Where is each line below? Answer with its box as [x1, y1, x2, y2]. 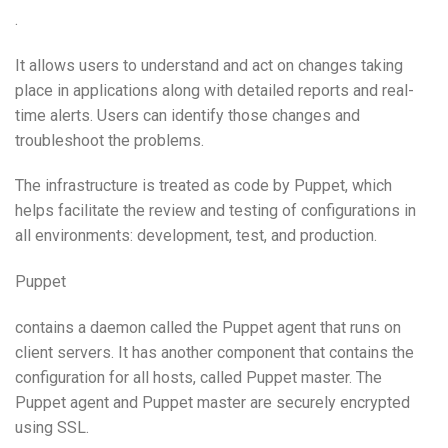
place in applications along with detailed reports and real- [15, 80, 414, 100]
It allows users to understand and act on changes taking [15, 55, 403, 75]
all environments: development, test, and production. [15, 226, 377, 246]
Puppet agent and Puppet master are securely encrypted [15, 392, 410, 412]
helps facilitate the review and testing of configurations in [15, 201, 416, 221]
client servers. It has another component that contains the [15, 342, 414, 362]
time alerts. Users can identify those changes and [15, 105, 360, 125]
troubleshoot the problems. [15, 130, 204, 150]
